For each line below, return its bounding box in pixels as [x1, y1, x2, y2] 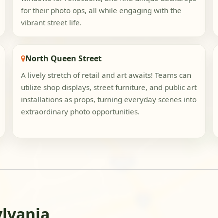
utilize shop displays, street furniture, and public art [20, 82, 197, 92]
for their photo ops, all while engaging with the [20, 5, 182, 16]
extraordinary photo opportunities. [20, 107, 140, 117]
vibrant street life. [20, 18, 82, 28]
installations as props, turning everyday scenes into [20, 94, 197, 105]
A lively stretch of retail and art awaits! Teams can [20, 70, 191, 80]
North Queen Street [25, 53, 102, 64]
